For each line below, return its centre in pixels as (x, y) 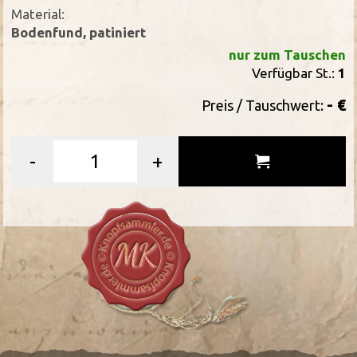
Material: (38, 14)
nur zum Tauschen (287, 54)
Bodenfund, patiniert (79, 32)
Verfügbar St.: (294, 73)
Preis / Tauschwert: (264, 105)
